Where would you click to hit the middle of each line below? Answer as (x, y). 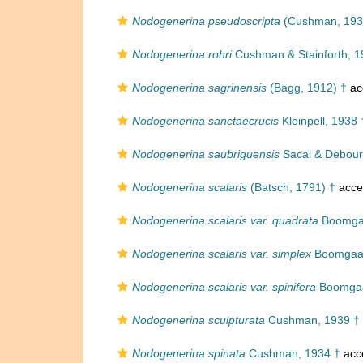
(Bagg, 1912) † (307, 88)
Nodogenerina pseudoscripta (206, 21)
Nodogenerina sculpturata (199, 320)
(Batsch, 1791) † (291, 187)
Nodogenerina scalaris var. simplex (222, 254)
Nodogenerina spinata (189, 353)
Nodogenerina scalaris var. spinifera (224, 287)
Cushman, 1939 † (312, 320)
